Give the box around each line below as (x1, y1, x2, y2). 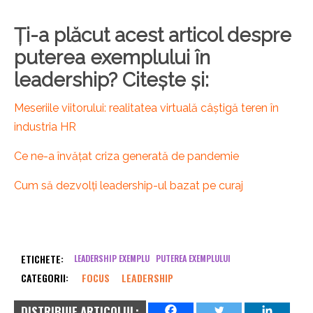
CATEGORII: (21, 270, 68, 286)
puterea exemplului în (14, 46, 210, 70)
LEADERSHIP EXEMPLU (74, 252, 150, 265)
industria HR (14, 120, 76, 134)
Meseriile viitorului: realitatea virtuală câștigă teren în (14, 101, 279, 115)
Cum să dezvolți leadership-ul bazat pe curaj (14, 179, 243, 193)
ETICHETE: (21, 252, 64, 267)
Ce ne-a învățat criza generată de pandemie (14, 150, 239, 163)
